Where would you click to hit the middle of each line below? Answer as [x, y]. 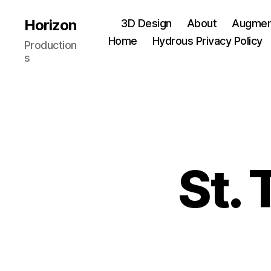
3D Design [146, 23]
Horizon [51, 25]
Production [51, 45]
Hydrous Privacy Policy [207, 41]
